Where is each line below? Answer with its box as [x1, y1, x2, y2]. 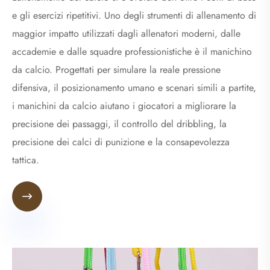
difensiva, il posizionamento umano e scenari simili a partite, [12, 81, 256, 95]
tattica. [12, 153, 39, 168]
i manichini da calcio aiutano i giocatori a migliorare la [12, 99, 236, 113]
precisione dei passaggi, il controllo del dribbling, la [12, 117, 227, 131]
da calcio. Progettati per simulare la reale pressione [12, 63, 221, 77]
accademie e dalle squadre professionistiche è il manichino [12, 45, 252, 59]
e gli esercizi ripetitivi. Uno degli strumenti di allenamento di [12, 8, 256, 23]
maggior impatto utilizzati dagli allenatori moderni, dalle [12, 27, 240, 41]
